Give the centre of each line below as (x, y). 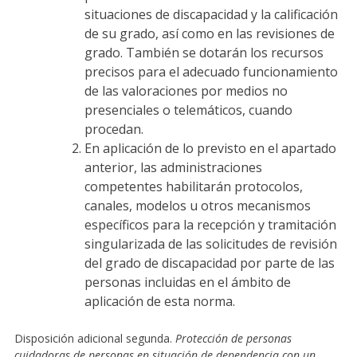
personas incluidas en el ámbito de (187, 282)
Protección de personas (233, 338)
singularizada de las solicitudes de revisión (210, 243)
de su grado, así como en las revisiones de (209, 33)
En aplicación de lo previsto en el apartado (210, 148)
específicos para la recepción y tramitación (210, 224)
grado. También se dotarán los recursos (204, 52)
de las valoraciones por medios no (186, 90)
